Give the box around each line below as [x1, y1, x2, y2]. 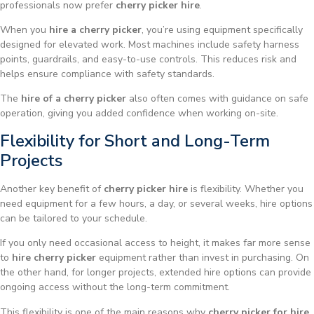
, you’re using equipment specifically [142, 23, 303, 36]
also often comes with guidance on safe [126, 92, 308, 106]
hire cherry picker [12, 251, 96, 265]
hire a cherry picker [49, 23, 142, 36]
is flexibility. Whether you [188, 182, 303, 196]
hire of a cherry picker [21, 92, 126, 106]
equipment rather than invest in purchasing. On [96, 251, 309, 265]
